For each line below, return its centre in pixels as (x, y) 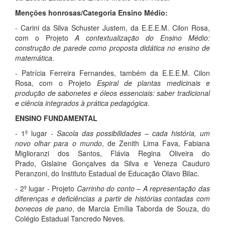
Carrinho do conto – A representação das (143, 188)
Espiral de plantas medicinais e (153, 83)
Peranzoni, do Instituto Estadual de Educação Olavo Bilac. (107, 173)
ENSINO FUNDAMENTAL (56, 118)
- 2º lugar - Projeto (46, 188)
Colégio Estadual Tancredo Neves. (70, 218)
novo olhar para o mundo (59, 143)
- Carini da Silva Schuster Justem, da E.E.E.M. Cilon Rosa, (113, 28)
